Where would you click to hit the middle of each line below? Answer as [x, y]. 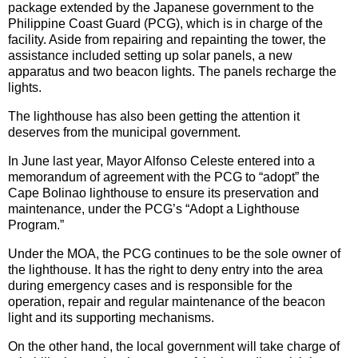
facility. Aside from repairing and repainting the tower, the [167, 40]
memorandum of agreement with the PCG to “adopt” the [164, 177]
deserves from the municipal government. [124, 133]
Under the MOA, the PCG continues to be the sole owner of [174, 253]
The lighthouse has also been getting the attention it [154, 117]
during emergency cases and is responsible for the [150, 285]
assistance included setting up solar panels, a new [150, 56]
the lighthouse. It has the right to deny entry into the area [165, 269]
